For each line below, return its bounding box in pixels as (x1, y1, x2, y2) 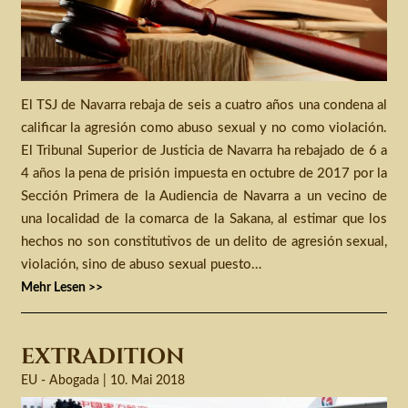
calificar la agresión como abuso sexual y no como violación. (20, 121, 388, 136)
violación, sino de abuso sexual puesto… (20, 258, 261, 272)
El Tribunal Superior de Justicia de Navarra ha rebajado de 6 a (20, 144, 388, 158)
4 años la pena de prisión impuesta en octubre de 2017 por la (20, 167, 388, 181)
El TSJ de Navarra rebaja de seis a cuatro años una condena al (20, 98, 388, 113)
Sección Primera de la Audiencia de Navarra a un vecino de (20, 189, 388, 204)
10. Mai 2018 (109, 374, 185, 388)
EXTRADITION (20, 342, 185, 372)
